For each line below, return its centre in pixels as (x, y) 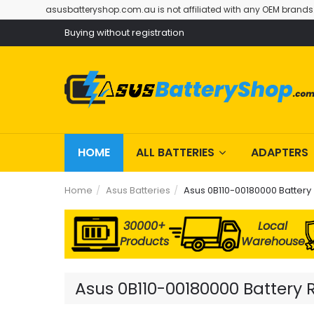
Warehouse (273, 241)
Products (144, 241)
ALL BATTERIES (175, 152)
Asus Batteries (138, 190)
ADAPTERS (280, 152)
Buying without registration (124, 33)
